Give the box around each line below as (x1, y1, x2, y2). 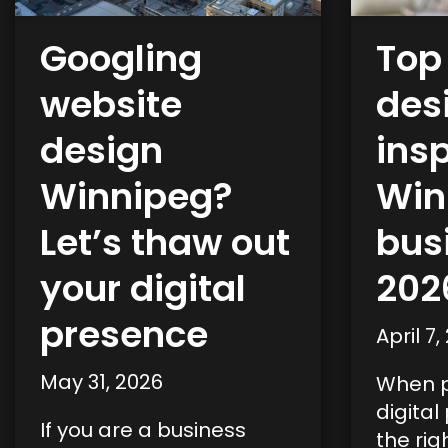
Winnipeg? (40, 171, 233, 222)
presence (40, 309, 208, 360)
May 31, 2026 (40, 368, 163, 396)
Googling (40, 33, 202, 84)
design (40, 125, 163, 176)
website (40, 79, 182, 130)
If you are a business (40, 416, 246, 444)
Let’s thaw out (40, 217, 290, 268)
